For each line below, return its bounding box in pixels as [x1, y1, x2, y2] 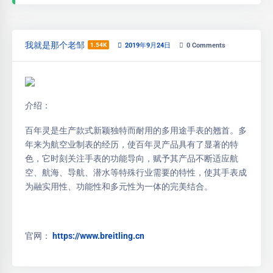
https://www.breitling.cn [52, 230, 144, 241]
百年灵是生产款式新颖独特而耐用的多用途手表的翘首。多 [25, 125, 247, 135]
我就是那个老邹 [25, 40, 85, 50]
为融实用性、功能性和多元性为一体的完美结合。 [25, 181, 213, 191]
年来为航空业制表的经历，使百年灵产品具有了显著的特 [25, 139, 238, 149]
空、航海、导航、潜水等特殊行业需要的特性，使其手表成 [25, 167, 247, 177]
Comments [190, 41, 225, 49]
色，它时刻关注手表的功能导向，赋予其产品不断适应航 [25, 153, 238, 163]
